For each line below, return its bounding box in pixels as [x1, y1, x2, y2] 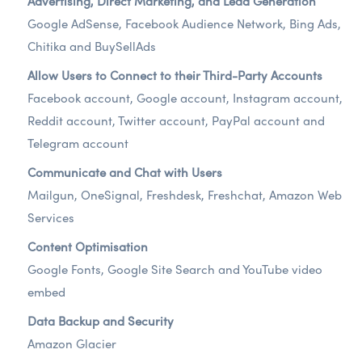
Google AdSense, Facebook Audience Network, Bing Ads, [27, 15, 341, 32]
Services [27, 208, 74, 226]
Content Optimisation [27, 238, 148, 255]
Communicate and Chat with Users [27, 163, 222, 181]
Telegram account [27, 134, 128, 152]
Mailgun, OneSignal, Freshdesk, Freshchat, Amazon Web [27, 186, 342, 204]
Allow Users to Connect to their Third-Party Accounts [27, 66, 322, 84]
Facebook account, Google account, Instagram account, [27, 89, 343, 107]
